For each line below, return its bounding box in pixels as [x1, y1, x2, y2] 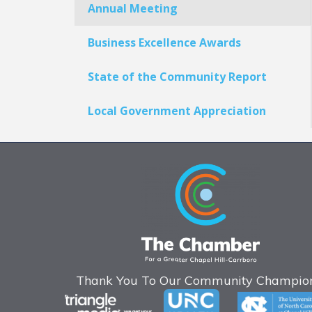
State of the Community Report [88, 68, 267, 84]
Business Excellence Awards [88, 34, 241, 50]
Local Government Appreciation [88, 102, 266, 118]
